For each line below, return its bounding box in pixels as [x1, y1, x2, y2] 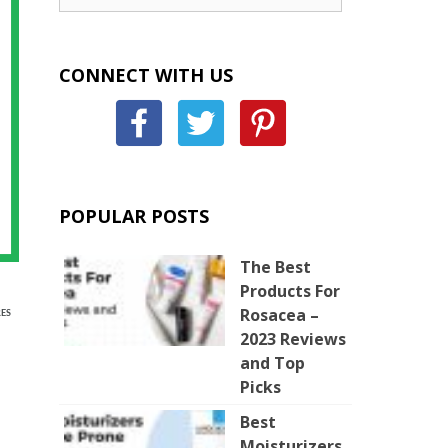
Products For [240, 280, 340, 302]
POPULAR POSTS [59, 204, 209, 228]
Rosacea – [240, 304, 319, 326]
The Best [240, 256, 311, 278]
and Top [240, 352, 305, 374]
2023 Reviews [240, 328, 346, 350]
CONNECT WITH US [59, 63, 233, 87]
